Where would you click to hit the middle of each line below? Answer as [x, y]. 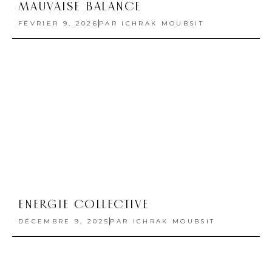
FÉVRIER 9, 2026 [58, 23]
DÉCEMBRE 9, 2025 [64, 222]
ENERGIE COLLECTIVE [84, 205]
